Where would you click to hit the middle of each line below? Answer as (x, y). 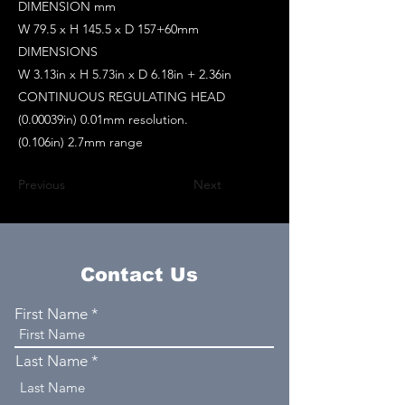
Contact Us (142, 274)
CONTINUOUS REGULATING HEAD (122, 96)
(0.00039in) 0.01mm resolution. (103, 119)
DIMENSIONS (58, 51)
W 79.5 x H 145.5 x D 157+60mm (108, 28)
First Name (51, 313)
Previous (42, 184)
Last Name (52, 360)
